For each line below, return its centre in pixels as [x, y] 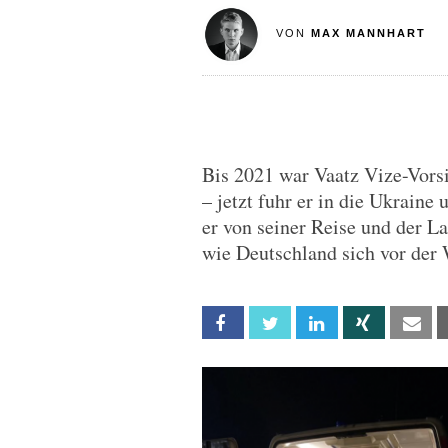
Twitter [311, 323]
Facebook [271, 323]
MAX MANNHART [368, 33]
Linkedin [359, 323]
